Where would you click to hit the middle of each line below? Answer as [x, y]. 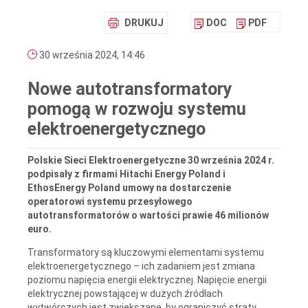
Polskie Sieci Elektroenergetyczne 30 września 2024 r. [151, 160]
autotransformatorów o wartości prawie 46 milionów [148, 215]
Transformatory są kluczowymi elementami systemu [146, 252]
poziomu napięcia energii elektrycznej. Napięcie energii [147, 279]
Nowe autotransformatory [130, 89]
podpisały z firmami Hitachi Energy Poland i [126, 174]
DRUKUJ [144, 23]
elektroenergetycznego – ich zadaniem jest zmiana [141, 266]
